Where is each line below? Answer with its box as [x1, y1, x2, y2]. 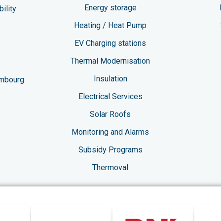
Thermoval [92, 162, 129, 172]
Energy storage [84, 2, 137, 12]
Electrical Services [78, 91, 143, 101]
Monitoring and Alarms [72, 127, 149, 137]
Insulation [93, 74, 127, 83]
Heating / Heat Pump [74, 20, 147, 30]
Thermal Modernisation [71, 56, 150, 66]
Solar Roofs [90, 109, 131, 119]
